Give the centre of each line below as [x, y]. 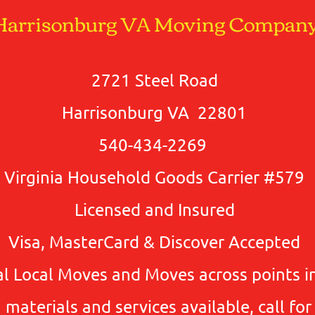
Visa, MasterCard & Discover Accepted [154, 242]
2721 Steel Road [154, 80]
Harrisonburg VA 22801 [154, 112]
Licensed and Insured [154, 209]
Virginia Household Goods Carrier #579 [154, 177]
